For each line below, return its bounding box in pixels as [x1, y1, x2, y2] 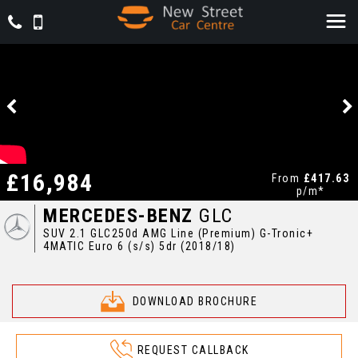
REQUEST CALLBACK [137, 343, 249, 356]
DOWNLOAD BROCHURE [132, 295, 257, 308]
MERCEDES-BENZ [43, 205, 193, 227]
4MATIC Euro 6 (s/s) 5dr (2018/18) [43, 240, 236, 253]
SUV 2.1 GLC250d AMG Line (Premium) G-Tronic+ [43, 227, 314, 240]
